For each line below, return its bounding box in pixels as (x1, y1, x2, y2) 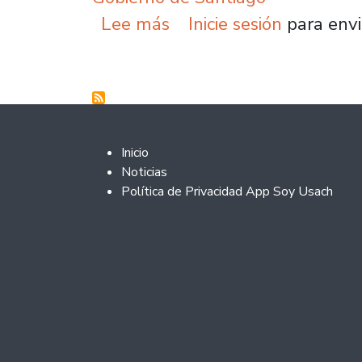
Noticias (121, 163, 167, 182)
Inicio (121, 144, 149, 162)
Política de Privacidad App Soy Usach (121, 183, 333, 201)
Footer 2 (107, 141, 170, 163)
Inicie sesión (187, 11, 282, 36)
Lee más (101, 11, 170, 36)
